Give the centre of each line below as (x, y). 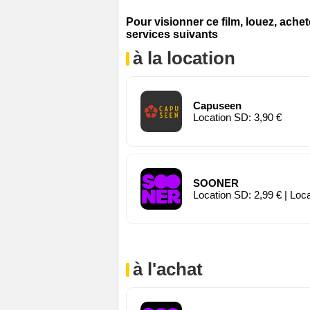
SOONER (216, 183)
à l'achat (168, 270)
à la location (184, 58)
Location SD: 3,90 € (237, 118)
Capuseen (217, 106)
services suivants (172, 35)
